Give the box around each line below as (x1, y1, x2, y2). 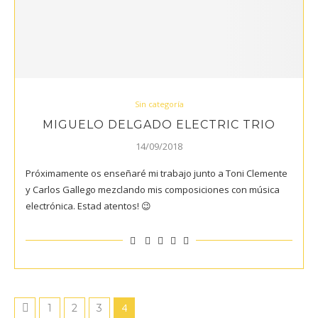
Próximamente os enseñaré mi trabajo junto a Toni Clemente (26, 166, 287, 180)
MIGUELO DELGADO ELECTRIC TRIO (43, 117, 275, 131)
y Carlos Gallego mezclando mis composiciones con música (26, 182, 280, 196)
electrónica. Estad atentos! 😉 (26, 199, 151, 212)
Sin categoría (134, 98, 184, 109)
